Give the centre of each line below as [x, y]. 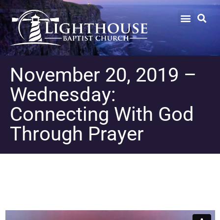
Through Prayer [77, 134]
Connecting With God [102, 114]
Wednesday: [63, 94]
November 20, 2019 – [103, 75]
